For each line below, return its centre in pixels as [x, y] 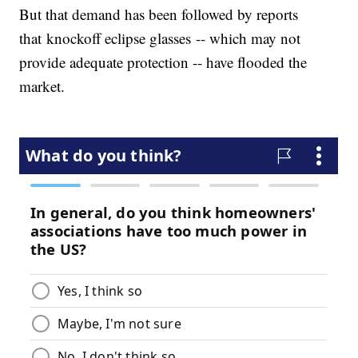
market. [42, 86]
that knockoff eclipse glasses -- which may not [160, 38]
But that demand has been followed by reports [159, 14]
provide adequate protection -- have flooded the [163, 62]
